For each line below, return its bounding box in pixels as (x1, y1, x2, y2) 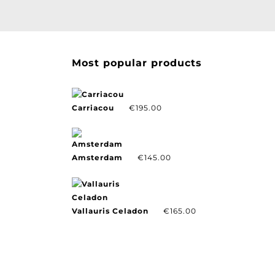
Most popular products (67, 57, 198, 69)
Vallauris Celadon (67, 206, 144, 215)
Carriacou (67, 103, 110, 112)
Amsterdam (67, 153, 118, 162)
